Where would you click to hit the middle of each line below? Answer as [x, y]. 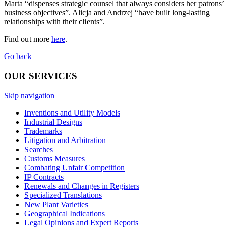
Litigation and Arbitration [65, 140]
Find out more [28, 39]
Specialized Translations [63, 195]
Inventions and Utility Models [72, 113]
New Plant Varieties [56, 205]
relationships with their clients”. [54, 21]
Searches [39, 150]
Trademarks [43, 131]
